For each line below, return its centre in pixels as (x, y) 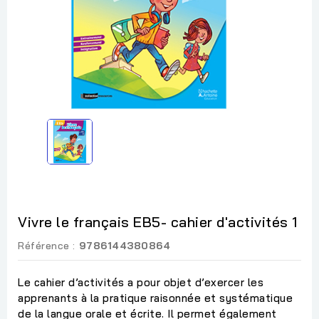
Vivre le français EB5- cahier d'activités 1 (158, 221)
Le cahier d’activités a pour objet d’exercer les (141, 282)
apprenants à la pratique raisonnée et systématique (155, 298)
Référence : (47, 245)
